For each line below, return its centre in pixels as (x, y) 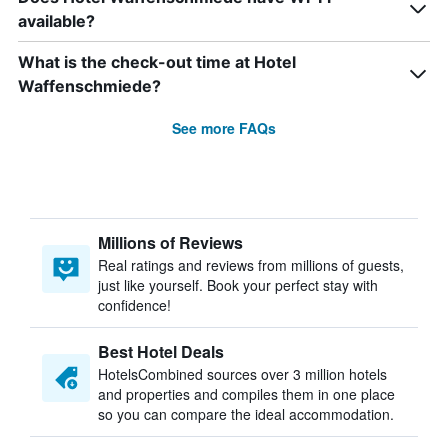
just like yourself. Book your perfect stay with (238, 285)
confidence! (134, 305)
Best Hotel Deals (161, 351)
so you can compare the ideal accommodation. (246, 414)
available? (56, 21)
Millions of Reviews (170, 242)
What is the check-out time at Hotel (157, 62)
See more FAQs (224, 128)
